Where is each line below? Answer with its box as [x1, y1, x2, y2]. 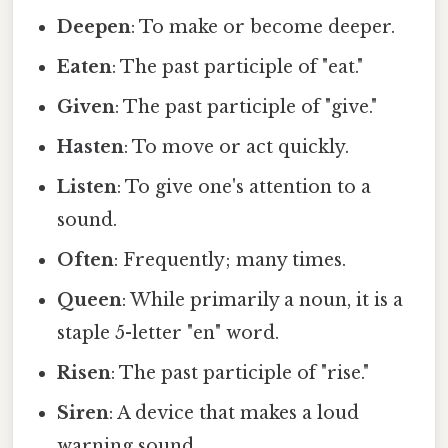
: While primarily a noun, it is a [122, 288, 404, 311]
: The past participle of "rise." [111, 361, 370, 384]
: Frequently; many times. [114, 248, 347, 271]
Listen [57, 175, 118, 198]
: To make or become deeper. [131, 15, 396, 38]
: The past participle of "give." [115, 95, 378, 118]
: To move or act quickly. [124, 135, 350, 158]
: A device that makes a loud [109, 401, 360, 424]
